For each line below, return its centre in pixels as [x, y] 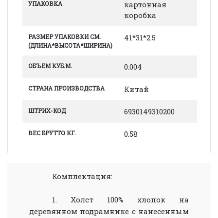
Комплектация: [83, 176]
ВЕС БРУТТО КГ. [52, 133]
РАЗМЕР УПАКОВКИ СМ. [64, 36]
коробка [140, 15]
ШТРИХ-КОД [47, 110]
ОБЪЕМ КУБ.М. [50, 65]
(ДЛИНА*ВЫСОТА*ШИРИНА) [70, 45]
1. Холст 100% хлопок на [120, 199]
